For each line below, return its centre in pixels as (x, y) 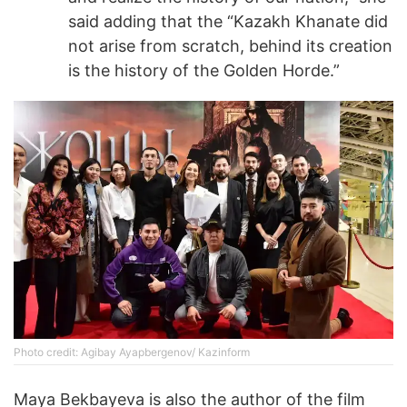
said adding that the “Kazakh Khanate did (228, 22)
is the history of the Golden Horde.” (204, 71)
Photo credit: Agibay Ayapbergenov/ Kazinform (132, 352)
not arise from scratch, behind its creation (230, 46)
